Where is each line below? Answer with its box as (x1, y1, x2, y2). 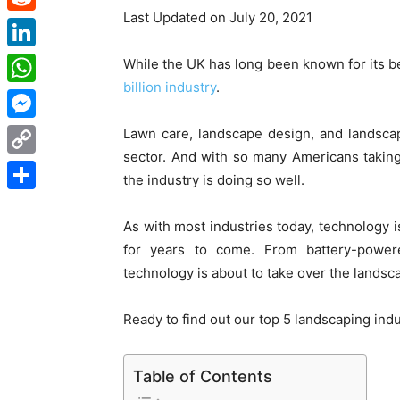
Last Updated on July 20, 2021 (123, 9, 312, 26)
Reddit (7, 17, 46, 32)
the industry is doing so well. (123, 171, 304, 188)
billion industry (123, 79, 216, 96)
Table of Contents (133, 366, 272, 386)
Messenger (7, 124, 71, 139)
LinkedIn (7, 53, 57, 68)
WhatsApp (7, 88, 68, 104)
